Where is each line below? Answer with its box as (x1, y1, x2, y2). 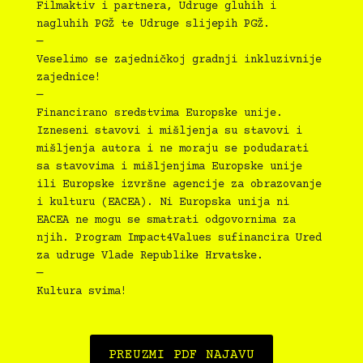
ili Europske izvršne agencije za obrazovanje (36, 177, 322, 191)
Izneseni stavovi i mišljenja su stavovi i (36, 124, 302, 138)
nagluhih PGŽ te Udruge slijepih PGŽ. (36, 17, 270, 31)
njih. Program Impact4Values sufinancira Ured (36, 231, 322, 245)
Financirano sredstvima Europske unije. (36, 106, 283, 120)
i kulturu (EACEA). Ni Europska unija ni (36, 195, 289, 209)
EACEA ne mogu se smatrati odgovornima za (36, 213, 296, 227)
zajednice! (36, 70, 101, 84)
